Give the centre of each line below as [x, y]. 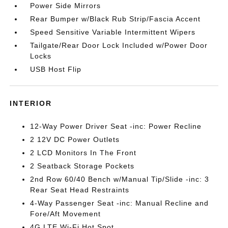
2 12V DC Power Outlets [75, 139]
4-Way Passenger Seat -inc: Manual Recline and [120, 203]
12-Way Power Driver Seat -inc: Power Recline [116, 126]
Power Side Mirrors [66, 6]
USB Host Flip [56, 69]
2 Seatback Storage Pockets [82, 166]
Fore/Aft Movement [66, 214]
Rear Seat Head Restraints [80, 190]
